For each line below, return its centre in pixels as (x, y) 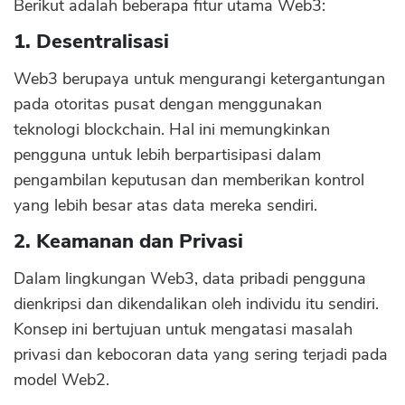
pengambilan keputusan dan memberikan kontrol (189, 180)
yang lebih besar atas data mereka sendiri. (165, 205)
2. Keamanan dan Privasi (128, 241)
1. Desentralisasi (91, 42)
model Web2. (61, 380)
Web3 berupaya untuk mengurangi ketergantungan (199, 79)
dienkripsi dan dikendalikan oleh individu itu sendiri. (196, 304)
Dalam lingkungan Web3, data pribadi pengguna (190, 278)
